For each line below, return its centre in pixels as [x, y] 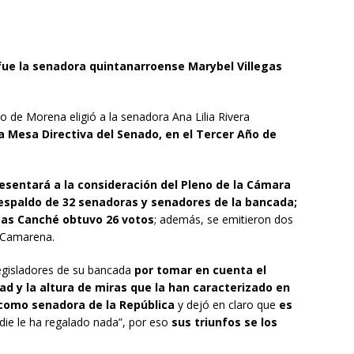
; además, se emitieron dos [224, 219]
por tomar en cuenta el [200, 269]
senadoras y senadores [145, 201]
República [147, 304]
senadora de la [75, 304]
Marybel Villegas [235, 66]
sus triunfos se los [224, 322]
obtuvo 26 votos [108, 219]
